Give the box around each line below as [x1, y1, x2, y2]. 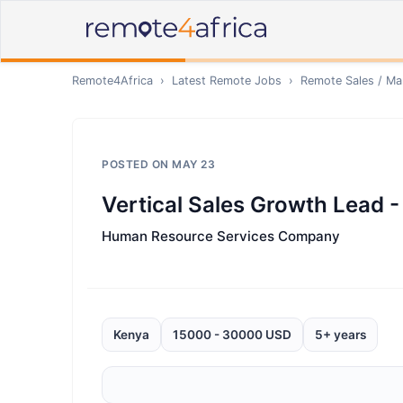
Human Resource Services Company [102, 228, 340, 245]
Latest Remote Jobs [172, 74, 282, 87]
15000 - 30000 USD [173, 327, 291, 342]
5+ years [315, 327, 366, 342]
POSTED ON [102, 157, 172, 171]
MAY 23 [172, 157, 215, 171]
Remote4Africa [72, 74, 153, 87]
